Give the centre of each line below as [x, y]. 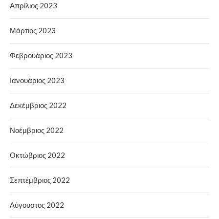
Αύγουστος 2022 [37, 205]
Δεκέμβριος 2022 [38, 105]
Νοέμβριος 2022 [37, 130]
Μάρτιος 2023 [33, 30]
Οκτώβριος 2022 [37, 155]
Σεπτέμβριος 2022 [40, 180]
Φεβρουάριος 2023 [41, 55]
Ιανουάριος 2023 [37, 80]
